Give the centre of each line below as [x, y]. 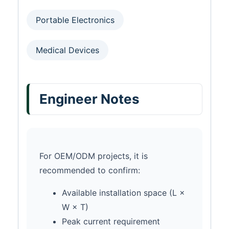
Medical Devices [67, 50]
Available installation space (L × [123, 192]
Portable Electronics [75, 20]
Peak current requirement [111, 221]
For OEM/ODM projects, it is [94, 156]
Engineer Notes [89, 99]
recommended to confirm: [90, 170]
